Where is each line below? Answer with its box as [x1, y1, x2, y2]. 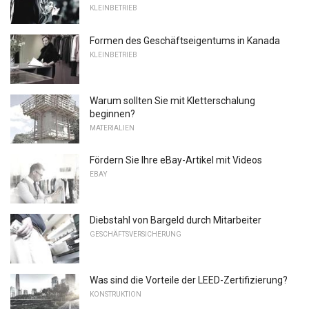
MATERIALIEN [90, 123, 134, 132]
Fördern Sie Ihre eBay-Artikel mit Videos [90, 154, 262, 166]
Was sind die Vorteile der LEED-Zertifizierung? [90, 274, 288, 286]
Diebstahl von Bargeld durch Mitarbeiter [90, 215, 261, 226]
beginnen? [90, 108, 135, 119]
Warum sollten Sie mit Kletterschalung [90, 94, 255, 106]
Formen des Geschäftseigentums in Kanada [90, 35, 280, 47]
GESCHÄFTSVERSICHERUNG [90, 230, 181, 239]
